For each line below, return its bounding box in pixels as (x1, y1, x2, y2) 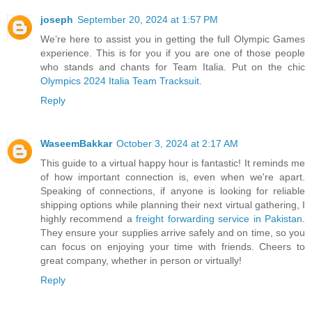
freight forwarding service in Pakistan (136, 213, 303, 225)
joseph (40, 14, 73, 26)
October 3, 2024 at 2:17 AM (116, 138, 238, 150)
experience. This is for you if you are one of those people (40, 47, 305, 59)
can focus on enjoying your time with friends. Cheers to (40, 241, 305, 253)
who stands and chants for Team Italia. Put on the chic (40, 61, 305, 73)
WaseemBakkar (40, 138, 112, 150)
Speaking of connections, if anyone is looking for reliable (40, 185, 305, 197)
